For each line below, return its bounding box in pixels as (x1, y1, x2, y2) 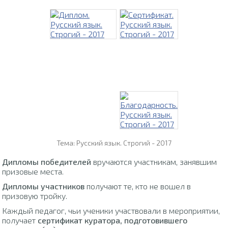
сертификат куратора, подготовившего (38, 215, 188, 225)
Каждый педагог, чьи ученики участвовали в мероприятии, (2, 205, 220, 215)
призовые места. (2, 166, 64, 176)
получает (2, 215, 38, 225)
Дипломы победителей (2, 156, 92, 166)
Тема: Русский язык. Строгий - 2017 (56, 138, 172, 148)
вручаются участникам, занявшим (91, 156, 217, 166)
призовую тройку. (2, 190, 68, 201)
